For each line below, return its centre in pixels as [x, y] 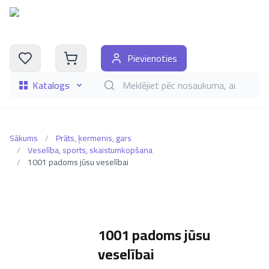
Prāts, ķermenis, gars [94, 138]
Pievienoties [152, 58]
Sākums [24, 138]
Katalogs [51, 85]
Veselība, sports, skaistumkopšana [90, 150]
